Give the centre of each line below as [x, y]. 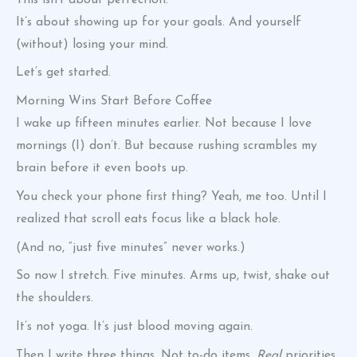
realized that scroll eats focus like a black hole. [148, 219]
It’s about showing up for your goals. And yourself [159, 22]
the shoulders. [55, 298]
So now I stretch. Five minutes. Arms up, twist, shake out [173, 276]
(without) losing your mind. [92, 44]
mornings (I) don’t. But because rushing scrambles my [167, 146]
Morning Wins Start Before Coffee [114, 102]
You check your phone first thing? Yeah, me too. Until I [171, 196]
